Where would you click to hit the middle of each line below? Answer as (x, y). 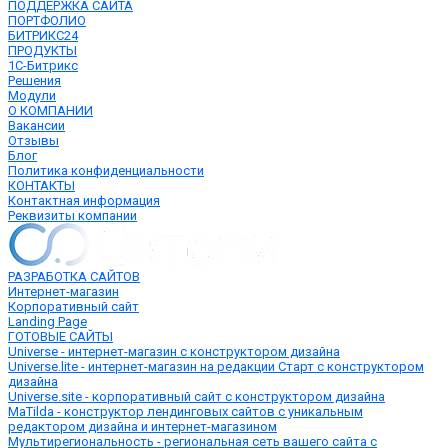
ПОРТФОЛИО (47, 20)
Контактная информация (84, 200)
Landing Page (47, 321)
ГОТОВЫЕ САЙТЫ (60, 336)
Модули (32, 95)
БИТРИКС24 (43, 35)
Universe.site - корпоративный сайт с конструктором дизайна (196, 396)
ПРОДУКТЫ (42, 50)
